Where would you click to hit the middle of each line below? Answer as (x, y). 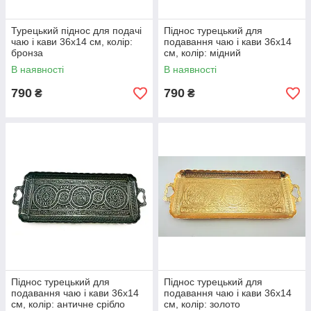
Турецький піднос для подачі (76, 31)
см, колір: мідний (202, 53)
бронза (27, 53)
